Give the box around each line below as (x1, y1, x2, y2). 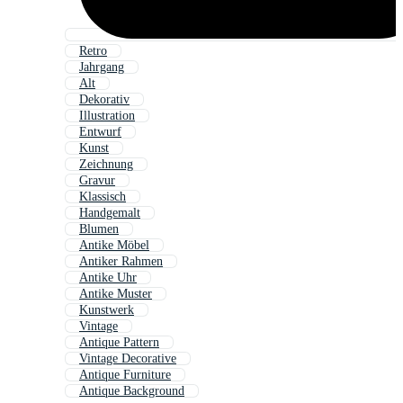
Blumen (79, 222, 119, 237)
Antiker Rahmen (79, 255, 163, 269)
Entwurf (79, 125, 121, 139)
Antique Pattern (79, 336, 159, 350)
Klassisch (79, 190, 126, 204)
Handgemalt (79, 206, 140, 220)
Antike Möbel (79, 238, 149, 253)
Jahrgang (79, 60, 124, 75)
